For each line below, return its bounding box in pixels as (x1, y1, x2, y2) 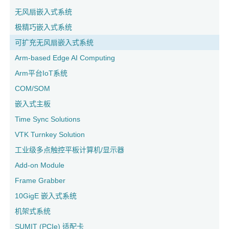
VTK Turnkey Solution (15, 130, 85, 139)
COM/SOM (15, 84, 50, 93)
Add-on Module (15, 161, 64, 169)
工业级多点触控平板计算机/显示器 (15, 146, 124, 154)
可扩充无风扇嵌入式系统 (15, 38, 94, 47)
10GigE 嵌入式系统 (15, 192, 77, 200)
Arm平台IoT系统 (15, 69, 67, 77)
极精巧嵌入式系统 (15, 23, 72, 31)
